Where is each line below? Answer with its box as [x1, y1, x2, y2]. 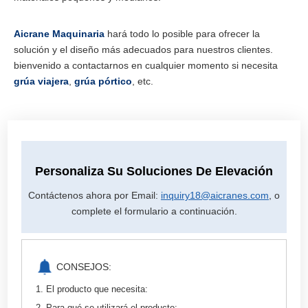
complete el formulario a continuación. [71, 205, 237, 217]
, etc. [132, 75, 153, 87]
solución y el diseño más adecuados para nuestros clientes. [14, 43, 273, 55]
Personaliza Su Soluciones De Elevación [35, 164, 273, 178]
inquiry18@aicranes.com [161, 189, 269, 201]
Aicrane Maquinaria [14, 27, 104, 39]
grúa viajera [14, 75, 69, 87]
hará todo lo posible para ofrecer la [104, 27, 260, 39]
